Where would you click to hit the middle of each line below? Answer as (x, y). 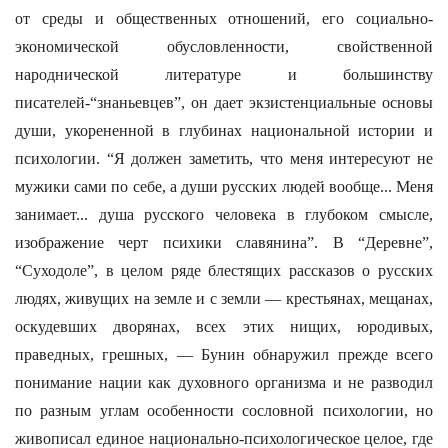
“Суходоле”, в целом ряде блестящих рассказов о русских (224, 270)
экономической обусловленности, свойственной (224, 46)
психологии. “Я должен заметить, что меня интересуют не (224, 158)
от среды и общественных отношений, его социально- (224, 18)
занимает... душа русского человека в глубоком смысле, (224, 214)
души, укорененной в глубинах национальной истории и (224, 130)
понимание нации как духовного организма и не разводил (224, 382)
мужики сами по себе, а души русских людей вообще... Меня (224, 186)
